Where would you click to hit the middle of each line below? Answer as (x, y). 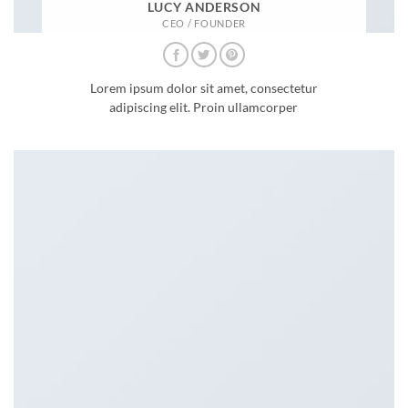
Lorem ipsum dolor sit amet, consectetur (204, 88)
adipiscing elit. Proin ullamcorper (204, 107)
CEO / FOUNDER (204, 23)
